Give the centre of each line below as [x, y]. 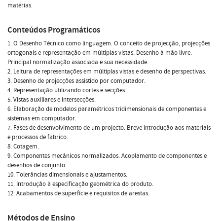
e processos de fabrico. [38, 137]
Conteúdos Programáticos [54, 30]
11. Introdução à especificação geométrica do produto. [80, 184]
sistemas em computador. [42, 118]
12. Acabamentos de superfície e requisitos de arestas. [78, 193]
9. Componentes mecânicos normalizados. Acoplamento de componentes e [107, 156]
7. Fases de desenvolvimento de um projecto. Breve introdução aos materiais [109, 128]
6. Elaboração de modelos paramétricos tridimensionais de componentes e [107, 109]
